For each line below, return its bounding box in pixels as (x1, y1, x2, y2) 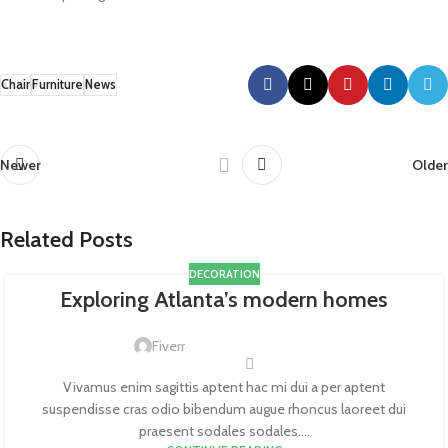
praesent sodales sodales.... (138, 422, 310, 441)
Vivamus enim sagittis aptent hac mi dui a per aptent (63, 378, 385, 397)
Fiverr (151, 336, 185, 355)
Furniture (32, 77, 83, 93)
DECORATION (188, 267, 260, 282)
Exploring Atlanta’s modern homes (60, 286, 388, 314)
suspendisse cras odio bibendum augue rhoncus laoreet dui (42, 400, 406, 419)
